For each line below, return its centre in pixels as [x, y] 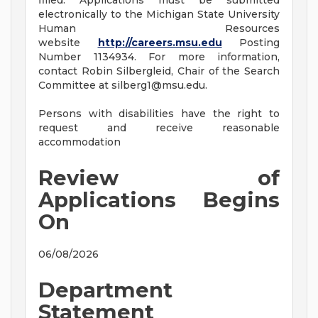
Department [105, 290]
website [68, 43]
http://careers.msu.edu [160, 43]
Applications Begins [159, 200]
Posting [251, 43]
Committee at [75, 86]
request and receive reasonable [159, 128]
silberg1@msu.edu [158, 86]
